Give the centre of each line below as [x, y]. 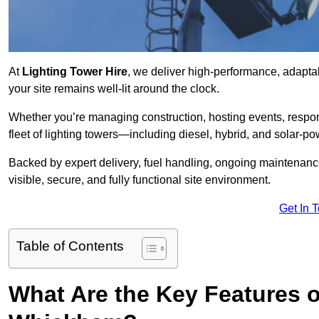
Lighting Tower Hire [73, 72]
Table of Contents [70, 246]
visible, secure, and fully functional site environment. [140, 180]
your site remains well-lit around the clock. [114, 89]
